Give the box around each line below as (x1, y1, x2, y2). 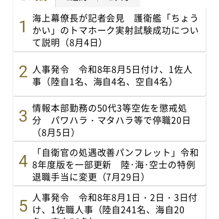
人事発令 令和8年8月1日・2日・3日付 (32, 190, 198, 203)
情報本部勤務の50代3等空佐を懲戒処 (32, 101, 187, 114)
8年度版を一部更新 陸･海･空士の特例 (32, 158, 196, 171)
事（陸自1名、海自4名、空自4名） (32, 74, 178, 88)
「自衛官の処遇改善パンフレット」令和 (32, 146, 199, 159)
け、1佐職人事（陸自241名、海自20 (32, 202, 185, 216)
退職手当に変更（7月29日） (32, 170, 150, 183)
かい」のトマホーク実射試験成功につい (32, 23, 199, 37)
